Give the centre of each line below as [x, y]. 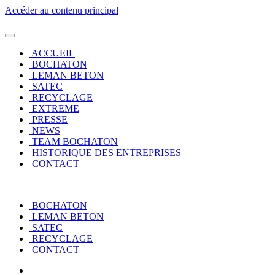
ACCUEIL [53, 53]
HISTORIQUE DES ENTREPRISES [107, 153]
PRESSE [50, 119]
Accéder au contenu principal [62, 10]
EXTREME [56, 108]
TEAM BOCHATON [75, 141]
